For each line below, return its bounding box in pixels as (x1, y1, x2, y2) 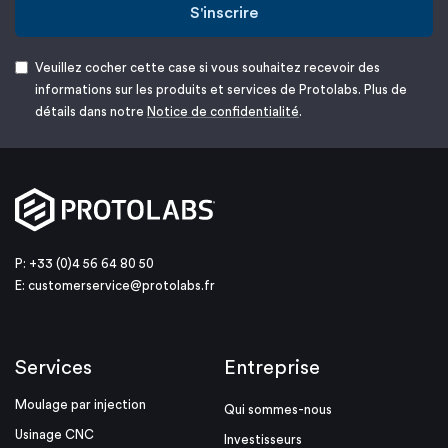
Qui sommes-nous (224, 403, 332, 417)
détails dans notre (35, 104, 147, 118)
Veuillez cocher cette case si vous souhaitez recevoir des (35, 60, 380, 74)
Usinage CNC (15, 428, 94, 442)
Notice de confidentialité (147, 104, 299, 118)
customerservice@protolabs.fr (28, 279, 215, 293)
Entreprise (224, 358, 320, 379)
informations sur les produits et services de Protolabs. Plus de (35, 82, 407, 96)
